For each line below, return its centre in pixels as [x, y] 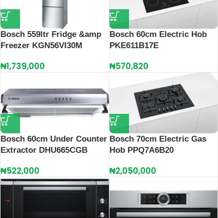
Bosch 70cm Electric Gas [158, 139]
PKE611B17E [134, 45]
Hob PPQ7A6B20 [141, 150]
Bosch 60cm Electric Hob [158, 34]
